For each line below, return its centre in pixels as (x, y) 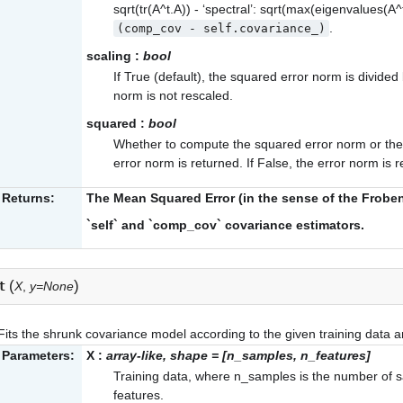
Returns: (28, 197)
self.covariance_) (264, 28)
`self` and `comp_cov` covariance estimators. (225, 224)
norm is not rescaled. (173, 95)
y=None (52, 287)
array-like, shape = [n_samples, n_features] (238, 356)
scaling (109, 55)
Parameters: (38, 356)
